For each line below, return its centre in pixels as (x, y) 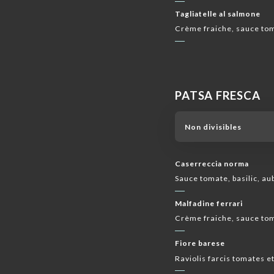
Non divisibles (213, 127)
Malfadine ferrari (209, 204)
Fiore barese (200, 243)
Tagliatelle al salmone (218, 13)
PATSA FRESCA (218, 95)
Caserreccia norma (212, 163)
